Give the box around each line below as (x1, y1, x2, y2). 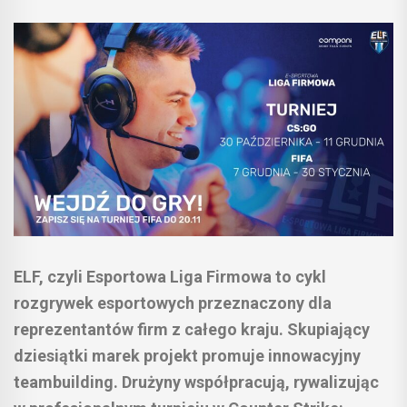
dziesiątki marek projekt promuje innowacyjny (14, 346, 361, 366)
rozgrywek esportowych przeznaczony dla (14, 293, 332, 313)
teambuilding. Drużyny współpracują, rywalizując (14, 372, 379, 392)
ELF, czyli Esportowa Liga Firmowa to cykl (14, 267, 326, 287)
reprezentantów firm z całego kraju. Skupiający (14, 320, 370, 340)
